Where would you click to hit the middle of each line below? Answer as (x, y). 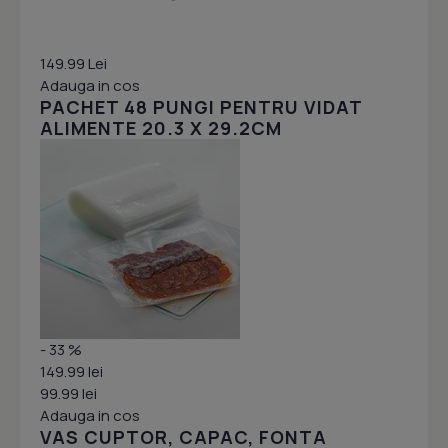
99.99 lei (68, 394)
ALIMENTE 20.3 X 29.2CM (161, 128)
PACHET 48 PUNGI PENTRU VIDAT (201, 107)
